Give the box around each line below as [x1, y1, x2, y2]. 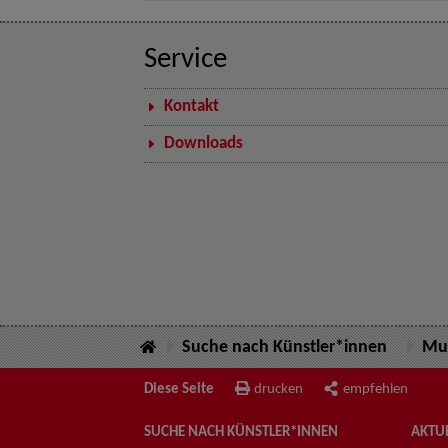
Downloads [164, 136, 243, 152]
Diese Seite [144, 381, 214, 397]
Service [144, 46, 227, 74]
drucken [254, 381, 303, 397]
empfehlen [343, 381, 408, 397]
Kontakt [164, 99, 219, 115]
